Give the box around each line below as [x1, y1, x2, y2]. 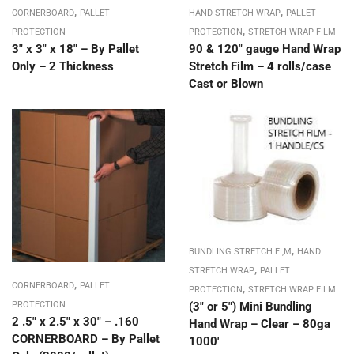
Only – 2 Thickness [12, 59, 114, 74]
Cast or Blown [189, 77, 263, 92]
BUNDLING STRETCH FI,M [189, 247, 292, 258]
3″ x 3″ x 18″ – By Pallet [12, 42, 139, 57]
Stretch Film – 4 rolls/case [189, 59, 331, 74]
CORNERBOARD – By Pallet [12, 332, 160, 347]
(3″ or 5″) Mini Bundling [189, 299, 312, 314]
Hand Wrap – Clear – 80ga [189, 317, 330, 332]
